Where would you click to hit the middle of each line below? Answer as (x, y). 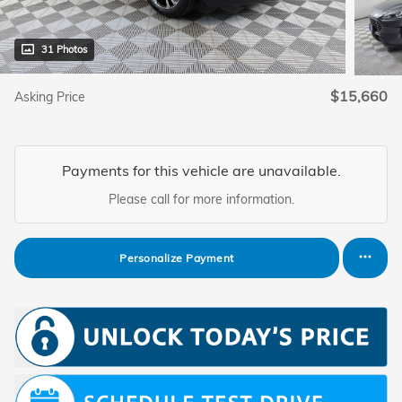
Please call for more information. (201, 200)
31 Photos (64, 50)
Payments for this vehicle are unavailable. (201, 171)
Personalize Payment (177, 258)
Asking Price (50, 97)
